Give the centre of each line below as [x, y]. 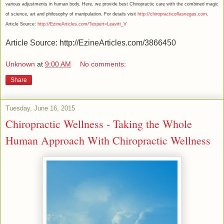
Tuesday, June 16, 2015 [40, 108]
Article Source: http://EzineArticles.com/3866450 [91, 42]
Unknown [20, 64]
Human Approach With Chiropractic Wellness [108, 140]
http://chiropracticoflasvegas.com [172, 14]
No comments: [103, 64]
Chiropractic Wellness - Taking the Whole [99, 124]
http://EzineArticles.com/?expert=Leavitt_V [82, 24]
